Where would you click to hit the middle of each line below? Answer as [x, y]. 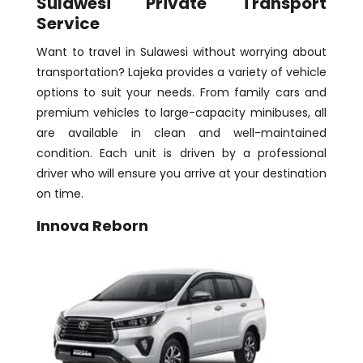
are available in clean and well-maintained [181, 132]
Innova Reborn [92, 225]
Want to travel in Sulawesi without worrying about [181, 51]
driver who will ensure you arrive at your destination [181, 173]
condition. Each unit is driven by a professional [181, 153]
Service [68, 23]
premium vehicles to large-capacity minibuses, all [181, 112]
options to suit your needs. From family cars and [181, 92]
